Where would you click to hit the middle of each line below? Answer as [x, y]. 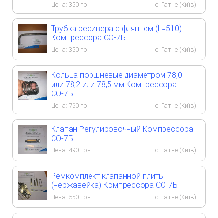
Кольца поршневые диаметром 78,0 [117, 75]
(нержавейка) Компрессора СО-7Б [114, 185]
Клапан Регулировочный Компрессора [122, 129]
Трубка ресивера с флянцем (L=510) [116, 28]
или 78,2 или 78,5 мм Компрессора [114, 84]
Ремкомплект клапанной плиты [108, 176]
